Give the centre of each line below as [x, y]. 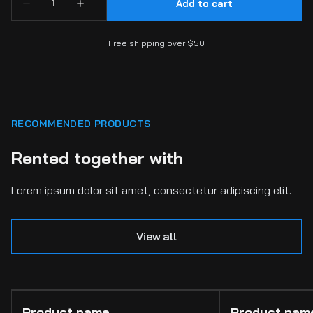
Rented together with [97, 158]
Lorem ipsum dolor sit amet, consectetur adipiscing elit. [151, 190]
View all [156, 236]
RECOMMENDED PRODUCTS [81, 123]
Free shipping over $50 [156, 43]
